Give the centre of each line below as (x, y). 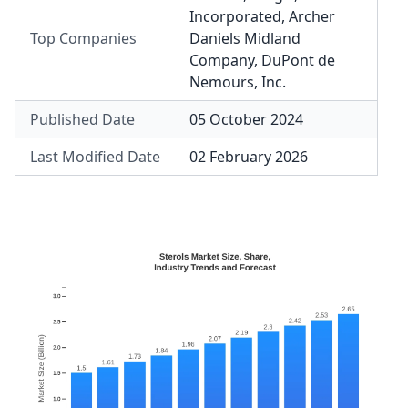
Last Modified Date (95, 157)
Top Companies (83, 38)
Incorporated (235, 16)
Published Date (82, 119)
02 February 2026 (249, 157)
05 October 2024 (246, 119)
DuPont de (298, 60)
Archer (312, 16)
